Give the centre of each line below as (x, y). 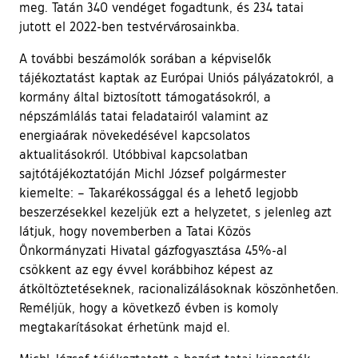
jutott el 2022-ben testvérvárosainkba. (129, 26)
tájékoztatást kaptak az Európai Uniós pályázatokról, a (177, 77)
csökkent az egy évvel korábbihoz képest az (146, 269)
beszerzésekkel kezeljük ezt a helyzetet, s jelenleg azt (175, 211)
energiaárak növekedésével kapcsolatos (135, 135)
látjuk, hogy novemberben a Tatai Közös (135, 231)
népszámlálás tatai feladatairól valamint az (143, 115)
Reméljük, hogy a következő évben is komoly (149, 307)
